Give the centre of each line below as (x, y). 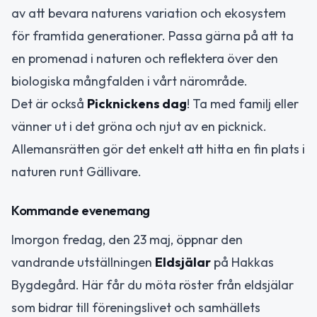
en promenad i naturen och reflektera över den (145, 59)
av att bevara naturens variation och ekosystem (149, 13)
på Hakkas (242, 262)
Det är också (49, 104)
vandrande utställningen (83, 262)
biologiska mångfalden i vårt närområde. (129, 81)
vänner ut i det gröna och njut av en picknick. (139, 127)
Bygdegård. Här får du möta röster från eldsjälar (152, 284)
